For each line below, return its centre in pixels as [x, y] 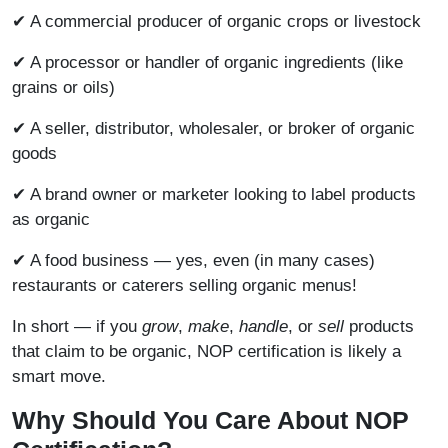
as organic [51, 220]
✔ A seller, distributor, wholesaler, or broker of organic [213, 129]
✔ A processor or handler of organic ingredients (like [207, 63]
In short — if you [77, 327]
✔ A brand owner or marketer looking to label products [214, 195]
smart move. [59, 377]
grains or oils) [63, 88]
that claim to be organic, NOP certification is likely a [206, 352]
